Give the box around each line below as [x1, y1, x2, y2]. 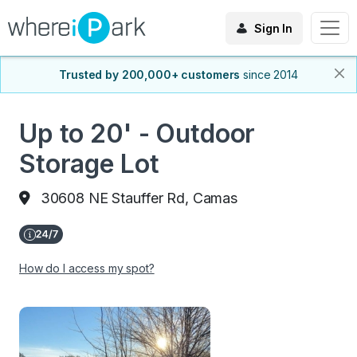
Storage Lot [19, 148, 159, 179]
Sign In [253, 21, 292, 35]
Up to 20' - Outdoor [19, 118, 256, 149]
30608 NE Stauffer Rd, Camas [40, 190, 237, 206]
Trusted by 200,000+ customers [59, 68, 241, 81]
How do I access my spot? [19, 261, 155, 275]
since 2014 [243, 68, 298, 81]
